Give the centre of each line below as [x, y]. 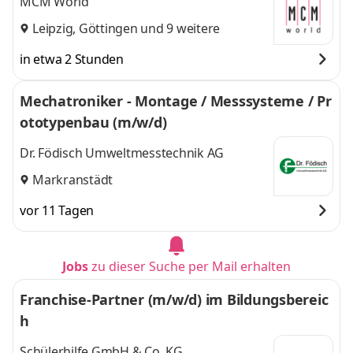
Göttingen [108, 28]
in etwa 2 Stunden [72, 59]
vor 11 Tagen [57, 210]
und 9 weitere [178, 28]
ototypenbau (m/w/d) [93, 122]
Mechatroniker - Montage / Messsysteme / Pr [176, 101]
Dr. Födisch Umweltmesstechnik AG [122, 153]
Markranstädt [72, 179]
